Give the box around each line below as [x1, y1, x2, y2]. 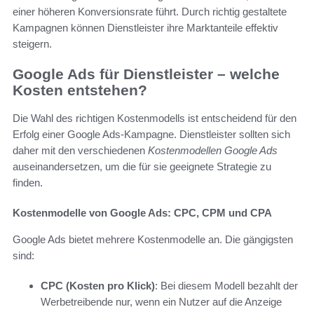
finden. [13, 177, 43, 189]
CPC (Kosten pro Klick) [41, 280, 155, 292]
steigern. [13, 37, 52, 50]
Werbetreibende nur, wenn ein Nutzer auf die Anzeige [41, 296, 282, 308]
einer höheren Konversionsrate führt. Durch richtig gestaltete [13, 5, 287, 18]
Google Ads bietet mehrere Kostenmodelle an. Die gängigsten [13, 233, 293, 246]
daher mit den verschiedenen [13, 144, 148, 157]
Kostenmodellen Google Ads [148, 144, 278, 157]
